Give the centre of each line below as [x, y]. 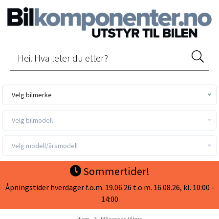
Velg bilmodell [32, 120]
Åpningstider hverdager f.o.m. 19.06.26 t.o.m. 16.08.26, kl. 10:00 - [109, 187]
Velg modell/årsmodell [45, 146]
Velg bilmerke [32, 95]
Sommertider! [116, 171]
